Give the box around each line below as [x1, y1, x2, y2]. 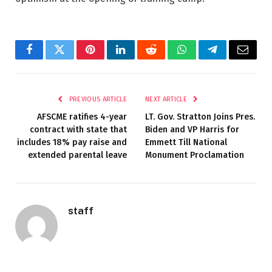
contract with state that [30, 124, 127, 135]
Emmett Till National [145, 137, 227, 148]
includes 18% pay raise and [17, 137, 127, 148]
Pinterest [89, 53, 128, 64]
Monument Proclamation [145, 150, 244, 161]
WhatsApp [180, 53, 228, 64]
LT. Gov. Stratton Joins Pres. [145, 112, 255, 123]
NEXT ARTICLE [145, 95, 189, 104]
